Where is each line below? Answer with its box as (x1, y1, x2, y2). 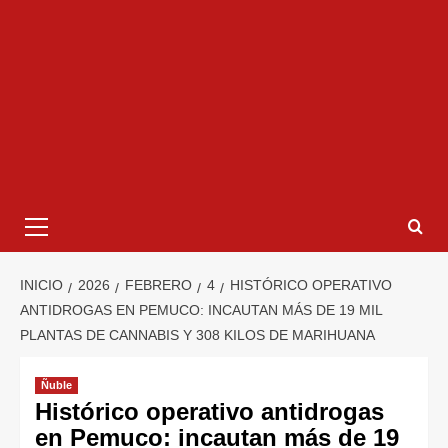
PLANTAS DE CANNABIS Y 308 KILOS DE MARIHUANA (20, 327, 375, 344)
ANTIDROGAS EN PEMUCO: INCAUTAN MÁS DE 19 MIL (20, 302, 382, 319)
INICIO (20, 277, 63, 294)
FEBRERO (125, 277, 192, 294)
